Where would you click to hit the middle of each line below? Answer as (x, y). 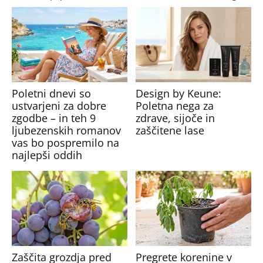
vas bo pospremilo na (66, 142)
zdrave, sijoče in (175, 118)
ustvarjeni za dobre (59, 105)
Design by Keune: (178, 93)
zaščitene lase (170, 130)
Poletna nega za (174, 105)
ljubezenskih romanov (67, 130)
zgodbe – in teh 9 (54, 118)
